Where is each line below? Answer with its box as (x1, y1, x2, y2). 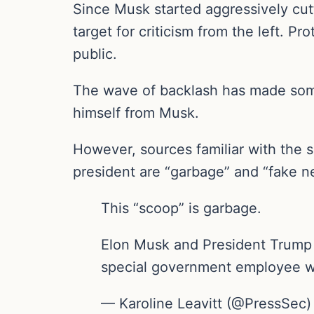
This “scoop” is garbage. (101, 199, 261, 217)
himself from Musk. (73, 104, 199, 121)
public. (73, 45, 117, 62)
